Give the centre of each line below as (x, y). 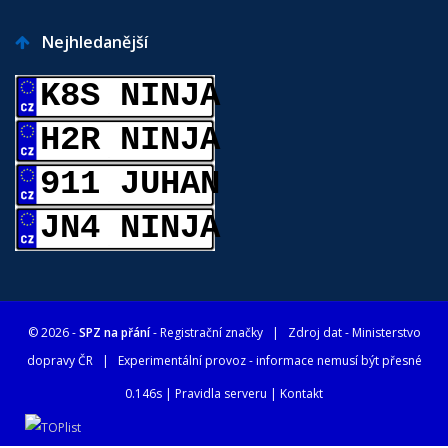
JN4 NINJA (130, 228)
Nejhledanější (89, 42)
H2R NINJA (130, 140)
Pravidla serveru (221, 394)
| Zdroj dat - (307, 333)
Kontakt (301, 394)
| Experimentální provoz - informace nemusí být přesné (257, 361)
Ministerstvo (386, 333)
